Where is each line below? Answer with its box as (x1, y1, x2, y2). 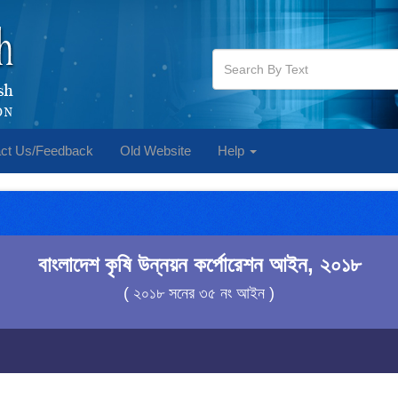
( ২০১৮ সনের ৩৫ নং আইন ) (123, 284, 275, 302)
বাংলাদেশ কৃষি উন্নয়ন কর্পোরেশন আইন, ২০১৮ (37, 252, 361, 276)
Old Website (120, 143, 191, 158)
